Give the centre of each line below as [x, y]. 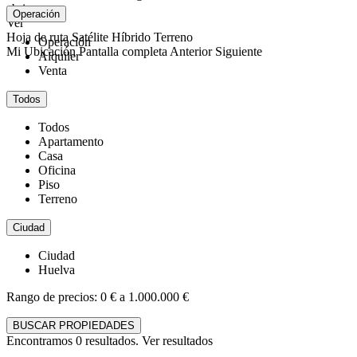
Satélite [90, 37]
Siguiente [239, 51]
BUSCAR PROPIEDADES [74, 326]
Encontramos [41, 341]
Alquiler [59, 57]
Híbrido [131, 37]
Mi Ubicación [41, 51]
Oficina [57, 171]
